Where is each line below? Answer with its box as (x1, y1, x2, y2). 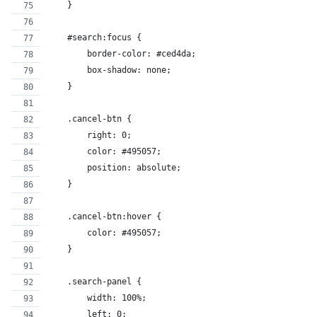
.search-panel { (47, 277, 142, 287)
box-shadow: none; (47, 65, 171, 76)
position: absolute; (47, 163, 181, 173)
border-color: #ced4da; (47, 49, 196, 59)
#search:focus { (47, 33, 142, 43)
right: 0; (47, 130, 132, 141)
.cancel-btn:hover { (47, 212, 161, 222)
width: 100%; (47, 293, 146, 304)
